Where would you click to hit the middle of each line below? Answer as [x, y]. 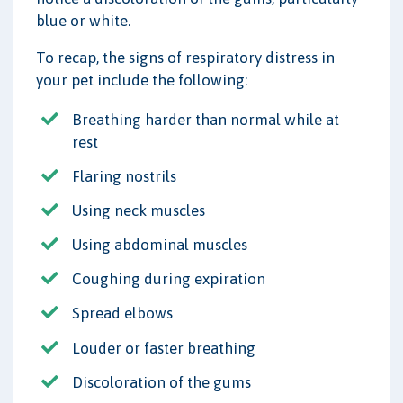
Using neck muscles [139, 210]
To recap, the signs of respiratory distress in [185, 57]
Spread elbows [122, 313]
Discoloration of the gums [161, 382]
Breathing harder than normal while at [206, 119]
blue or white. [83, 20]
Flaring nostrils [124, 176]
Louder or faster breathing [164, 348]
